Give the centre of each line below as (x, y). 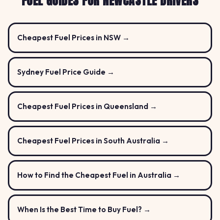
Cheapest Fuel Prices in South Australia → (93, 141)
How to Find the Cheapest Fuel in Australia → (99, 175)
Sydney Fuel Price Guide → (66, 72)
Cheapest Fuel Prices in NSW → (73, 38)
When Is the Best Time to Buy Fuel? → (84, 210)
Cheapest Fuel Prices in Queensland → (87, 107)
